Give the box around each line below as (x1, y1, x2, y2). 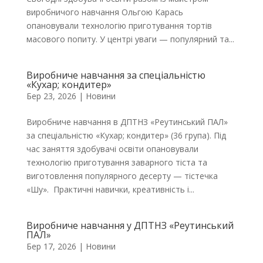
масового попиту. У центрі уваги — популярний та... (26, 33, 234, 45)
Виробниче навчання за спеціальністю (26, 69, 205, 82)
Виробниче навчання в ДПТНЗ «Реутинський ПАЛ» (26, 116, 228, 127)
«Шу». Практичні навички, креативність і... (26, 184, 194, 195)
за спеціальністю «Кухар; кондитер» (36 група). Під (26, 130, 226, 141)
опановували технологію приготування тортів (26, 20, 212, 31)
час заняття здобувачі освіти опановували (26, 143, 198, 154)
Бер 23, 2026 (26, 90, 76, 102)
